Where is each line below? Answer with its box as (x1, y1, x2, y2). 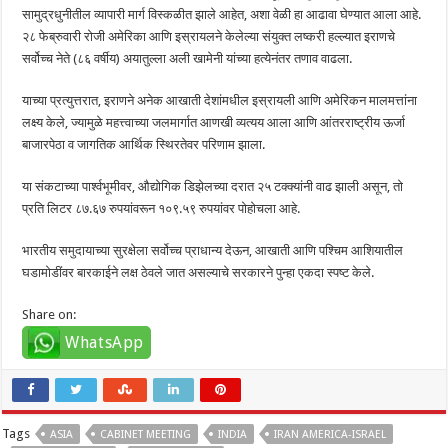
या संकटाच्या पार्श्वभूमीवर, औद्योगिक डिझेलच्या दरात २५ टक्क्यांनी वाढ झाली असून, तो (22, 178, 404, 194)
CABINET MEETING (100, 427, 192, 441)
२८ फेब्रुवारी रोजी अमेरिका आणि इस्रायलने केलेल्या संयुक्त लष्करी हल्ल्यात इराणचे (22, 28, 396, 44)
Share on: (22, 306, 77, 322)
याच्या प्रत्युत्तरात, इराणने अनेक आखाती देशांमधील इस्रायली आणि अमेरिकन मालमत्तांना (22, 92, 418, 108)
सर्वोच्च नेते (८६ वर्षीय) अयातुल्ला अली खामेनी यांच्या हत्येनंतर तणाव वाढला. (22, 50, 353, 66)
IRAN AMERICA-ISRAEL (274, 427, 387, 441)
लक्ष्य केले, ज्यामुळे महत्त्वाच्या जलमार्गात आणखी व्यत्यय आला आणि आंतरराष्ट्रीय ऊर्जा (22, 114, 406, 130)
